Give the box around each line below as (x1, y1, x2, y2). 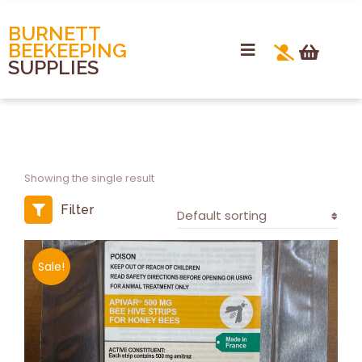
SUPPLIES (8, 55, 99, 79)
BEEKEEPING (8, 38, 127, 62)
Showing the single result (24, 170, 154, 186)
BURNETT (8, 21, 100, 45)
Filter (61, 202, 95, 218)
